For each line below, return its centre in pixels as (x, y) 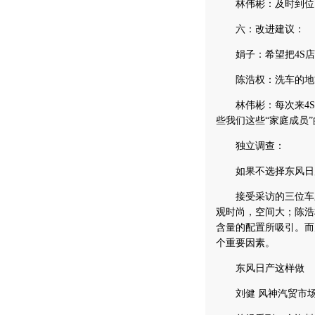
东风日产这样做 (260, 268)
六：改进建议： (260, 29)
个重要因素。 (245, 243)
